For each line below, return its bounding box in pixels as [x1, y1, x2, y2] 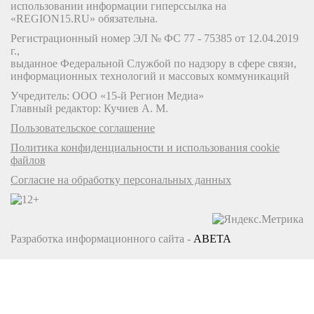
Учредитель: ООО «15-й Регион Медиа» [11, 90, 204, 102]
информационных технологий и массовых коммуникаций [11, 70, 289, 83]
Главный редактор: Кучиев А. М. [11, 102, 168, 115]
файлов [11, 154, 46, 167]
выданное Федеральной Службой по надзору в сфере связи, [11, 57, 296, 70]
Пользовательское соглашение [11, 122, 155, 135]
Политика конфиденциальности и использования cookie [11, 142, 280, 154]
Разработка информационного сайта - [11, 233, 193, 245]
